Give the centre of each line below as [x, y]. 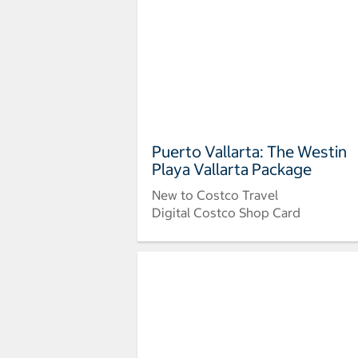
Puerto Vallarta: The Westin [249, 151]
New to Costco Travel [215, 195]
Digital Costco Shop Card [226, 212]
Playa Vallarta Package [232, 169]
